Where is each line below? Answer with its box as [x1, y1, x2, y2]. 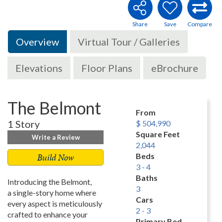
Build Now [37, 151, 74, 164]
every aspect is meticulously [7, 198, 102, 208]
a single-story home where [7, 187, 96, 197]
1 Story [7, 117, 40, 130]
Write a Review [31, 133, 80, 141]
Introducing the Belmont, [7, 176, 92, 186]
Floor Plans [81, 61, 132, 74]
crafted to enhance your [7, 209, 88, 219]
